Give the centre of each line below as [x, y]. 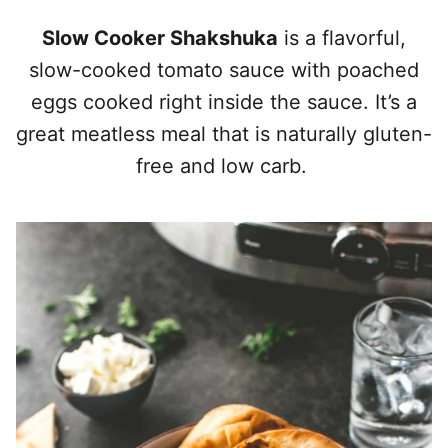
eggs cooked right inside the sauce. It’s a [224, 102]
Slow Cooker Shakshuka [160, 38]
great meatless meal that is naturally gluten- [224, 134]
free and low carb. [224, 166]
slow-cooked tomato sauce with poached [224, 70]
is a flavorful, [342, 38]
